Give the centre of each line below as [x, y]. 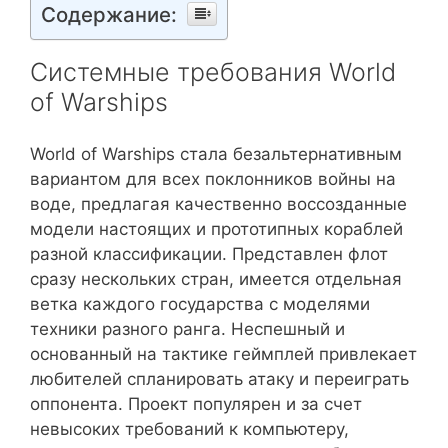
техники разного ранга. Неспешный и [187, 329]
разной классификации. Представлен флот [209, 254]
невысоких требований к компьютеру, [189, 429]
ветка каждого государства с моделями [200, 304]
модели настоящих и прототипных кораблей [216, 229]
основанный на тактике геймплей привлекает [223, 354]
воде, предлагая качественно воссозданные [218, 204]
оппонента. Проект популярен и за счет [196, 404]
